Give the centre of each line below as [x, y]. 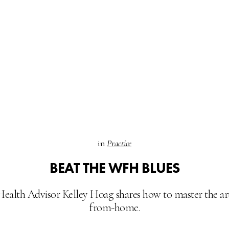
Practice [119, 143]
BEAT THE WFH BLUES [114, 168]
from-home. [114, 207]
